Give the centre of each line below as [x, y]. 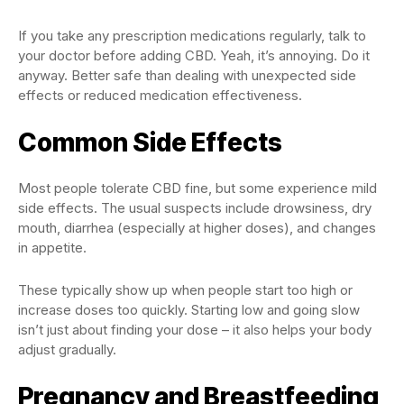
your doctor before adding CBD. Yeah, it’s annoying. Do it [194, 55]
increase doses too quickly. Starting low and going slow [189, 310]
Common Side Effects [150, 142]
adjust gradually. [67, 349]
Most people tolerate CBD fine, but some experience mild [197, 188]
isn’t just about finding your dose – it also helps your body [195, 330]
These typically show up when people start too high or [185, 290]
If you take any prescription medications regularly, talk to [192, 36]
